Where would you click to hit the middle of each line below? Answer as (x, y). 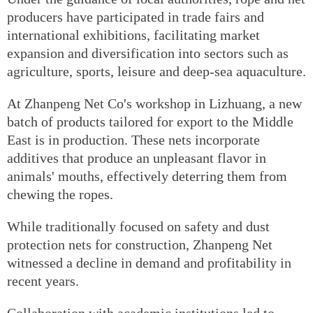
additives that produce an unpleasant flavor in (137, 158)
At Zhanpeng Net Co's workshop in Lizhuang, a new (154, 104)
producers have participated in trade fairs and (136, 17)
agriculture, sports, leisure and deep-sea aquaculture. (156, 72)
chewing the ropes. (60, 195)
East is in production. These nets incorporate (133, 140)
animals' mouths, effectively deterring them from (147, 176)
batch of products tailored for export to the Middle (150, 122)
